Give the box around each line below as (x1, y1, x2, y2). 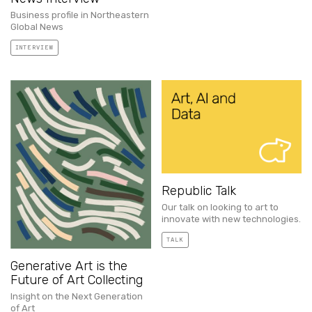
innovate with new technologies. (161, 214, 301, 225)
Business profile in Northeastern (10, 9, 149, 20)
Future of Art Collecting (10, 272, 143, 288)
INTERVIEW (15, 44, 54, 51)
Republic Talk (161, 183, 236, 199)
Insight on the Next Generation (10, 290, 143, 302)
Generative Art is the (10, 258, 127, 274)
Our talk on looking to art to (161, 202, 279, 213)
